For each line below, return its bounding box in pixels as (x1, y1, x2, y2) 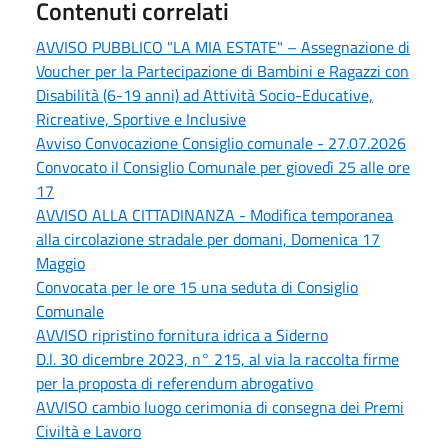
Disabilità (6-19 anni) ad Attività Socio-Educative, (36, 82, 373, 107)
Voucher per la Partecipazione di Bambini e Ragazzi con (36, 58, 409, 83)
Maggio (36, 250, 85, 275)
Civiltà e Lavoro (36, 418, 141, 443)
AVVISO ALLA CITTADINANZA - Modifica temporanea (36, 202, 393, 227)
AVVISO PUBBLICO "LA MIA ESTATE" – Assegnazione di (36, 34, 410, 59)
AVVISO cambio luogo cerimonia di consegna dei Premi (36, 394, 404, 419)
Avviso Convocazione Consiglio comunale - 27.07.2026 (36, 130, 406, 155)
